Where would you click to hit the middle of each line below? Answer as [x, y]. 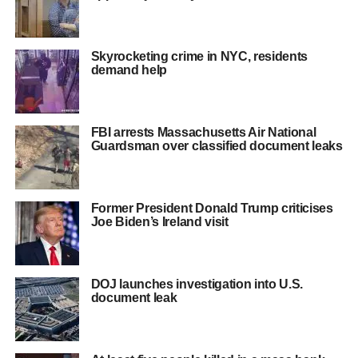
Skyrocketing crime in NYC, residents [199, 56]
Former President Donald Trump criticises [212, 208]
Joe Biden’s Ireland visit [159, 222]
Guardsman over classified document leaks [217, 146]
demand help [129, 70]
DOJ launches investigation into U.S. [197, 284]
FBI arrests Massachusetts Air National [203, 132]
